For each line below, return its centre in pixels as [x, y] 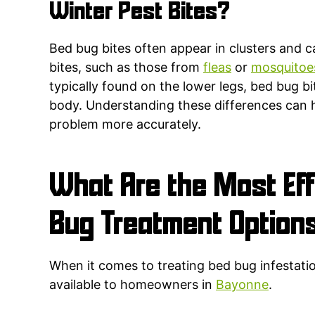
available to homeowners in [133, 284]
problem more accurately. [125, 124]
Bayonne [242, 284]
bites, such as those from [126, 67]
